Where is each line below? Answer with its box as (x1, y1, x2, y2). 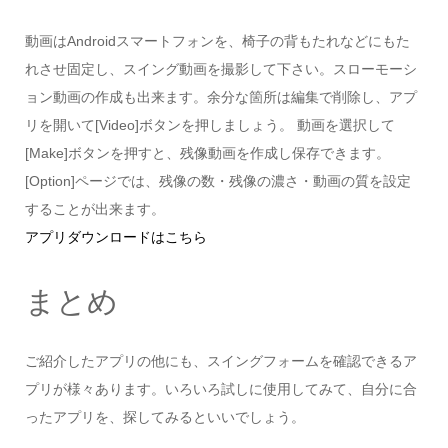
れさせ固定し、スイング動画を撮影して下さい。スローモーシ (24, 60, 417, 77)
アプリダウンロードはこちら (24, 228, 207, 245)
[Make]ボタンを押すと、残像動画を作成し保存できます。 (24, 144, 390, 161)
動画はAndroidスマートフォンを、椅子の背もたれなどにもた (24, 32, 410, 49)
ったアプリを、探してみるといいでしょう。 (24, 409, 305, 426)
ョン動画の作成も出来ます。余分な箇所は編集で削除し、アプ (24, 88, 417, 105)
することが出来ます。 (24, 200, 165, 217)
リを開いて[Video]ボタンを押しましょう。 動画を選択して (24, 116, 395, 133)
